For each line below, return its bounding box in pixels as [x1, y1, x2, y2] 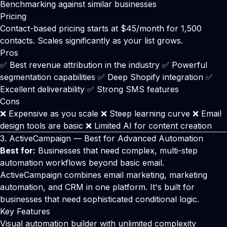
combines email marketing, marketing [62, 170, 207, 180]
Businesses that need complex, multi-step [35, 145, 198, 156]
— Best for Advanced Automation [71, 133, 203, 143]
